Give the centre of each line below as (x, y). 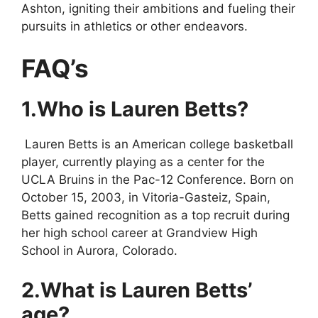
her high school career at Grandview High (139, 233)
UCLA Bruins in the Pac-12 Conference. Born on (158, 180)
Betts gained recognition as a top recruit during (155, 215)
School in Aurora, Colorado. (99, 251)
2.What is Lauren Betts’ (137, 290)
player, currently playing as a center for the (143, 162)
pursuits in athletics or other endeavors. (135, 26)
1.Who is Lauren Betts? (135, 109)
